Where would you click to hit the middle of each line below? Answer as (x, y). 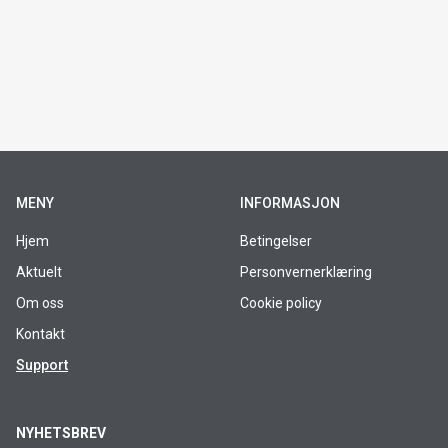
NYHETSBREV (61, 433)
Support (42, 365)
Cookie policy (281, 303)
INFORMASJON (290, 203)
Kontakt (40, 334)
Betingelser (276, 241)
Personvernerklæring (306, 272)
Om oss (40, 303)
